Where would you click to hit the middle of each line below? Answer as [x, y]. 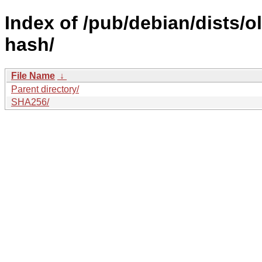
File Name [33, 75]
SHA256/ [30, 102]
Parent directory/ [45, 89]
